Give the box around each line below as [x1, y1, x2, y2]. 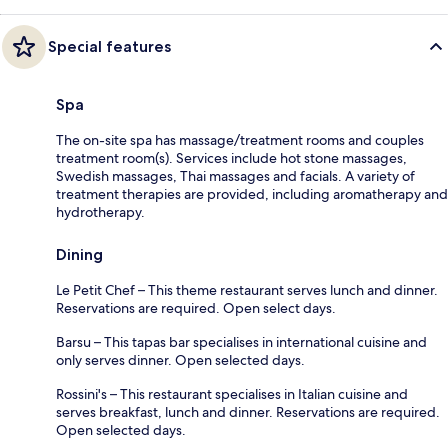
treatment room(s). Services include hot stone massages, [56, 148, 407, 167]
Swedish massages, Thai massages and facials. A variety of [56, 166, 415, 185]
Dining [56, 244, 103, 264]
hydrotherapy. [56, 202, 145, 221]
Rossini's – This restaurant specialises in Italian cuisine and [56, 384, 408, 403]
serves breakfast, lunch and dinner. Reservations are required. [56, 402, 440, 421]
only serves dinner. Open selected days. [56, 350, 305, 369]
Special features [48, 36, 171, 56]
